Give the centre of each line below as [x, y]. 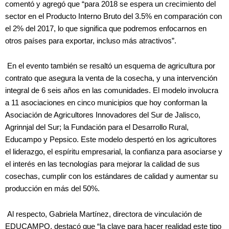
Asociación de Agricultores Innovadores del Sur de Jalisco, [103, 115]
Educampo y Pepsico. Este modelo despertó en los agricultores [111, 140]
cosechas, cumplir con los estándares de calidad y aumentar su [111, 177]
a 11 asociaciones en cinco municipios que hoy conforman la [106, 103]
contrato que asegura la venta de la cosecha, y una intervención [111, 78]
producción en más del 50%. [52, 189]
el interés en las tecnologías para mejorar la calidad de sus [102, 164]
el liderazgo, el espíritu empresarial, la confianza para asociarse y [114, 152]
